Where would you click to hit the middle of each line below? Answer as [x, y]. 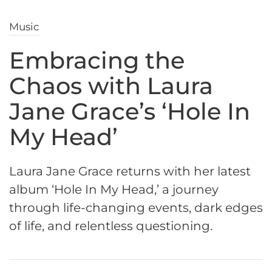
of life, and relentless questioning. [111, 226]
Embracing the [97, 61]
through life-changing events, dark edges [136, 208]
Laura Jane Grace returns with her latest [130, 172]
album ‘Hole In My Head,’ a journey [114, 190]
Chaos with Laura [111, 86]
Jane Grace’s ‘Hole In [130, 112]
